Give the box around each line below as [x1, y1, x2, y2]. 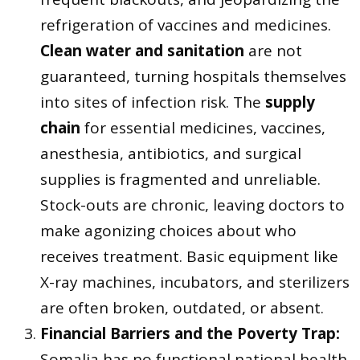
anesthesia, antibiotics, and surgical [40, 142, 301, 164]
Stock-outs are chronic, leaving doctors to [40, 194, 345, 215]
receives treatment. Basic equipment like [40, 245, 338, 267]
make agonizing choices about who [40, 219, 297, 241]
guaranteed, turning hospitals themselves [40, 65, 346, 87]
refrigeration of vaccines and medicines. [40, 14, 331, 35]
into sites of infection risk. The [40, 91, 265, 112]
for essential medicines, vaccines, [80, 117, 325, 138]
